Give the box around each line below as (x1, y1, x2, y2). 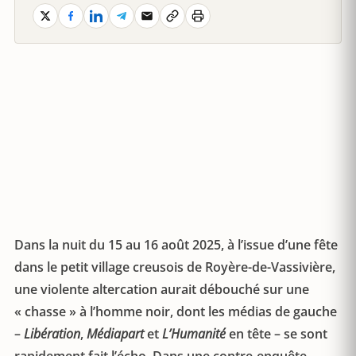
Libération (24, 325, 80, 342)
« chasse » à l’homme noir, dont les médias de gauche (14, 303, 337, 320)
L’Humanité (162, 325, 226, 342)
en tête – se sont (226, 325, 327, 342)
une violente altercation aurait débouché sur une (14, 281, 309, 298)
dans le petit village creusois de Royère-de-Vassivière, (14, 258, 335, 276)
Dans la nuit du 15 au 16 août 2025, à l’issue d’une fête (14, 236, 338, 253)
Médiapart (87, 325, 144, 342)
